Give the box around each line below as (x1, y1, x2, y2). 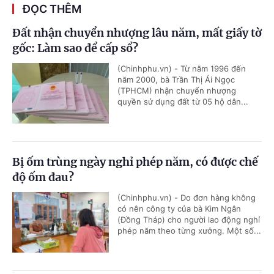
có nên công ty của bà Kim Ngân (117, 203, 241, 213)
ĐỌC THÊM (23, 2, 81, 15)
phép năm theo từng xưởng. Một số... (117, 225, 261, 235)
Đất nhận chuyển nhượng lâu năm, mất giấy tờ (12, 25, 262, 40)
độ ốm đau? (12, 169, 74, 184)
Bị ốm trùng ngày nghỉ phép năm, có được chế (12, 154, 258, 169)
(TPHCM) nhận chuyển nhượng (117, 85, 236, 95)
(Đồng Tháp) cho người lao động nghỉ (117, 214, 260, 224)
